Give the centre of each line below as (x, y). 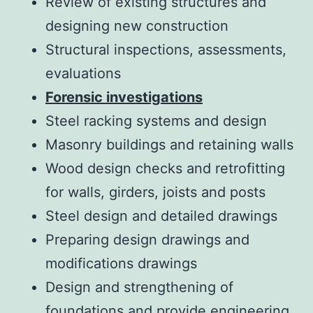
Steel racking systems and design (156, 121)
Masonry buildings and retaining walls (169, 145)
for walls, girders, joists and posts (155, 192)
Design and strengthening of (139, 287)
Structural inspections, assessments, (166, 50)
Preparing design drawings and (147, 240)
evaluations (83, 74)
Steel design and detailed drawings (161, 216)
